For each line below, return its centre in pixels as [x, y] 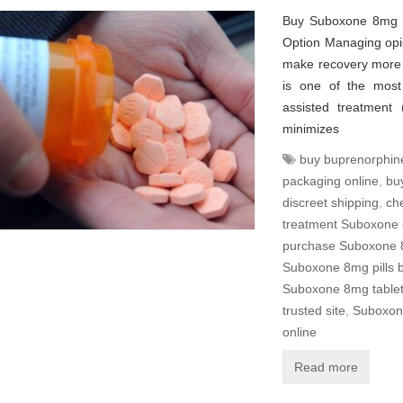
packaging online [331, 181]
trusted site [314, 310]
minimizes [311, 129]
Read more [326, 367]
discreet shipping [331, 202]
